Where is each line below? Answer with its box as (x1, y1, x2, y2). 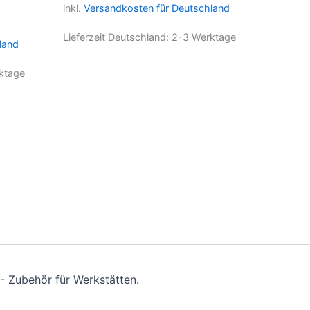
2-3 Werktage (172, 30, 236, 43)
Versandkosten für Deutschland (84, 1, 230, 14)
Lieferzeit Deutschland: (63, 30, 172, 43)
